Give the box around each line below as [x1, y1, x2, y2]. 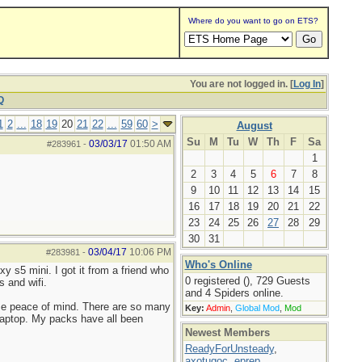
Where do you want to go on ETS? [188, 16, 318, 25]
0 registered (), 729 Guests [184, 275, 310, 287]
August [236, 120, 272, 132]
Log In [293, 78, 321, 90]
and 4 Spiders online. [184, 287, 284, 299]
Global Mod [234, 303, 280, 313]
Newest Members [184, 326, 270, 339]
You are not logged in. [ [189, 78, 293, 90]
